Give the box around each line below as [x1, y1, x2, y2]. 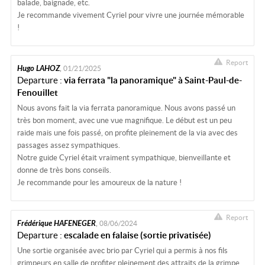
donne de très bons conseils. [17, 166, 111, 175]
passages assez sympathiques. [17, 141, 120, 150]
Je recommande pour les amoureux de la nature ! [17, 178, 182, 188]
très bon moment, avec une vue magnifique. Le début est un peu [17, 116, 232, 125]
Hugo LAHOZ [17, 64, 60, 74]
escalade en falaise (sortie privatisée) [63, 230, 211, 241]
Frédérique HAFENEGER [17, 219, 96, 229]
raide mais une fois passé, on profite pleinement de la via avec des [17, 128, 238, 138]
